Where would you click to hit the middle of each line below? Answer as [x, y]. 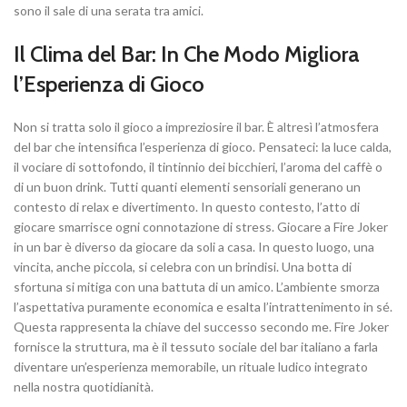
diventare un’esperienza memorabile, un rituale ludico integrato [191, 367]
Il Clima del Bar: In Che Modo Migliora [186, 55]
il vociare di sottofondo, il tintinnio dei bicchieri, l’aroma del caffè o [198, 167]
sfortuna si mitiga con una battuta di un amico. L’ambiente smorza [197, 287]
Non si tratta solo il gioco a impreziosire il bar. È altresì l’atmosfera [196, 127]
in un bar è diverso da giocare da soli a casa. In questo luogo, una [194, 247]
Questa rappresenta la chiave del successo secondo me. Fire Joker [201, 327]
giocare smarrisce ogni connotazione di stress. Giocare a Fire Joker [201, 227]
